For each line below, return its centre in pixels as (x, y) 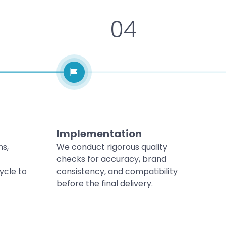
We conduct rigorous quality (112, 147)
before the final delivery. (105, 183)
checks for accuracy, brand (111, 159)
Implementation (99, 133)
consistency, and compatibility (117, 171)
